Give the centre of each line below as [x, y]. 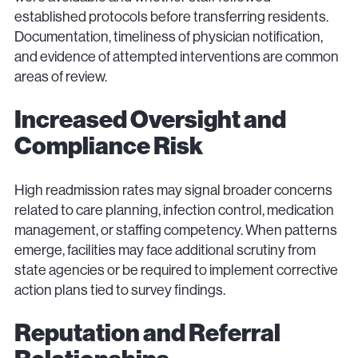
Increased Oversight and [150, 120]
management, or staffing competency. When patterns [176, 230]
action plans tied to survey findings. [120, 290]
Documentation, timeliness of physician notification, [169, 37]
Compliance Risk [109, 147]
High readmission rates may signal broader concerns [173, 190]
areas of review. [61, 77]
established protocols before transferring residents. [171, 17]
